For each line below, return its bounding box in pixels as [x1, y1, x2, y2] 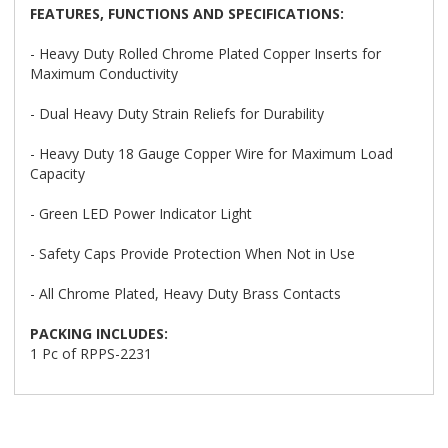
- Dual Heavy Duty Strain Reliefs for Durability [30, 104, 324, 123]
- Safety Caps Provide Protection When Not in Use [30, 244, 355, 263]
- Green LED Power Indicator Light [30, 204, 252, 223]
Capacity [30, 164, 85, 183]
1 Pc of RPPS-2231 [30, 344, 152, 363]
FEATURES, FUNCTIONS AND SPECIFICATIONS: [30, 4, 344, 23]
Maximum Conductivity [30, 64, 178, 83]
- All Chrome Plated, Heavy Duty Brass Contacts [30, 284, 341, 303]
